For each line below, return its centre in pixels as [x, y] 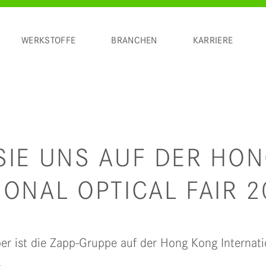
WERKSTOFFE [49, 40]
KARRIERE [213, 40]
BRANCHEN [134, 40]
